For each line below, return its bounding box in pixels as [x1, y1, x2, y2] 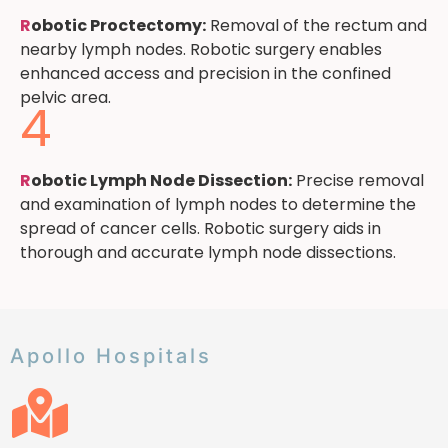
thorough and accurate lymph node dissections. [20, 240, 396, 264]
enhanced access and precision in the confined [20, 61, 391, 85]
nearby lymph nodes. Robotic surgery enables [20, 37, 382, 61]
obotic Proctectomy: [31, 13, 206, 37]
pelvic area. [20, 85, 111, 109]
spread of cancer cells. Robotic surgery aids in [20, 216, 381, 240]
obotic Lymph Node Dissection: [31, 168, 292, 192]
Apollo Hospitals [10, 344, 212, 369]
